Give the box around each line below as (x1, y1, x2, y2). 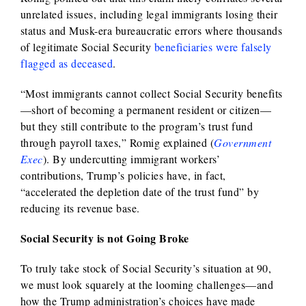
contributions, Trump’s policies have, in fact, (20, 167, 226, 182)
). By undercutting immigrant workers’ (42, 151, 221, 166)
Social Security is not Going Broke (20, 229, 189, 246)
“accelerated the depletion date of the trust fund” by (20, 184, 260, 199)
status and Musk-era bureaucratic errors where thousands (20, 23, 283, 38)
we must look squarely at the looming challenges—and (20, 277, 274, 292)
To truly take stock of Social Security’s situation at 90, (20, 260, 272, 275)
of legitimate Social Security (20, 39, 154, 54)
